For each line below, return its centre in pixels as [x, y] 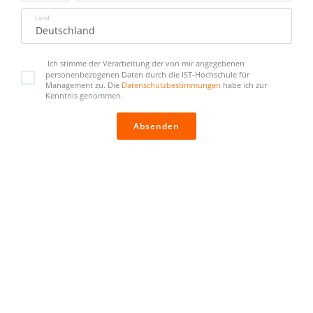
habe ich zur [245, 85]
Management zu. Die [83, 85]
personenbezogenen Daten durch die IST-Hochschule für [147, 74]
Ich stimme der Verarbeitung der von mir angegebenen [146, 63]
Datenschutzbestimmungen [172, 85]
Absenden [156, 126]
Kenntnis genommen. [84, 95]
